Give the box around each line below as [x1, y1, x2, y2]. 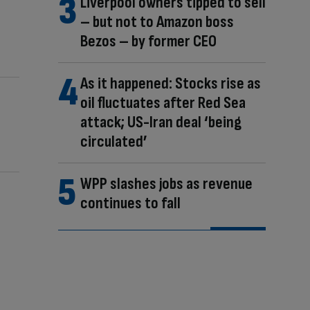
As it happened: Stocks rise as [80, 73, 261, 93]
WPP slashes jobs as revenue [80, 174, 253, 194]
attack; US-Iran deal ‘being [80, 112, 241, 132]
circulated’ [80, 131, 147, 152]
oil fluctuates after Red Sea [80, 93, 246, 113]
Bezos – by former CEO [80, 31, 217, 51]
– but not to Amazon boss [80, 12, 234, 32]
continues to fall [80, 193, 181, 213]
